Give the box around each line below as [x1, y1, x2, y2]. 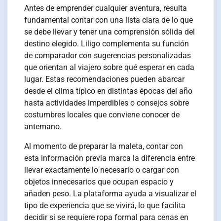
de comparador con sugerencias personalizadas [24, 51, 191, 61]
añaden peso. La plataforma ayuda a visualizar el [24, 189, 197, 199]
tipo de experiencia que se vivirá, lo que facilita [24, 201, 186, 211]
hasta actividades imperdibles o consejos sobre [24, 98, 189, 108]
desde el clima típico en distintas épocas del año [24, 86, 193, 96]
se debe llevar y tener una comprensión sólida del [24, 27, 195, 37]
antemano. [24, 122, 62, 132]
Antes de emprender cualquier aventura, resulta [24, 3, 187, 13]
